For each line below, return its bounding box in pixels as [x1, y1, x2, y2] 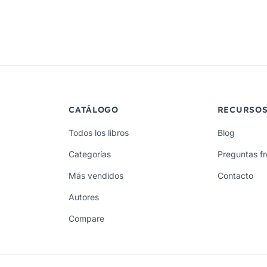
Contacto [217, 170, 253, 181]
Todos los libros [69, 127, 129, 138]
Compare [69, 213, 105, 223]
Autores [69, 191, 100, 202]
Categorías [69, 148, 111, 159]
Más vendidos [69, 170, 124, 181]
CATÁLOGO [69, 104, 119, 115]
